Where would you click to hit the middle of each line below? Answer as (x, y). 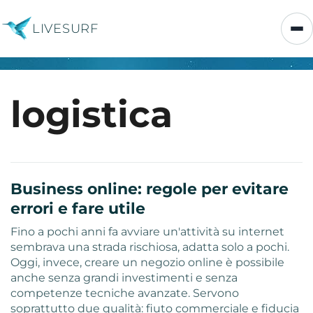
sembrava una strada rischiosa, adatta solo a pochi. (150, 247)
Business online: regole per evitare (150, 189)
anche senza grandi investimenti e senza (124, 278)
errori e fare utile (78, 209)
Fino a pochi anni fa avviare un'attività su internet (147, 232)
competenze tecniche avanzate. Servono (125, 293)
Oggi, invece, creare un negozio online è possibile (147, 262)
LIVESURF (65, 28)
